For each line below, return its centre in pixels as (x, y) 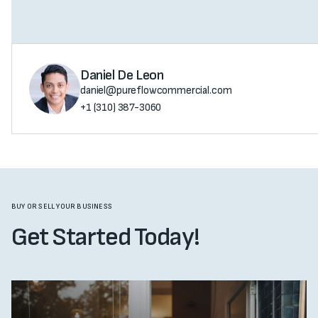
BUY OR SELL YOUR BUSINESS (62, 207)
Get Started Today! (105, 237)
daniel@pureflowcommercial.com (156, 91)
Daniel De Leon (122, 75)
